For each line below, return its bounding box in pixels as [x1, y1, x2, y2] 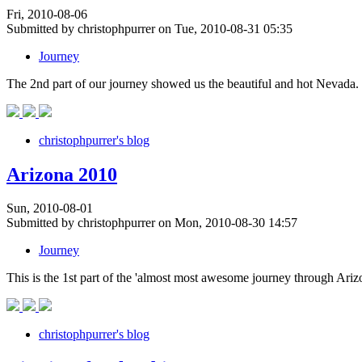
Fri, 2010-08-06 [6, 6, 87, 21]
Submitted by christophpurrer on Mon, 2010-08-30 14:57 [6, 216, 297, 230]
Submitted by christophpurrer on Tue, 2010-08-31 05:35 [6, 21, 293, 36]
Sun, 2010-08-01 [6, 201, 93, 216]
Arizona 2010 [6, 163, 117, 185]
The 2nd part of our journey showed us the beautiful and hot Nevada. [6, 76, 359, 90]
